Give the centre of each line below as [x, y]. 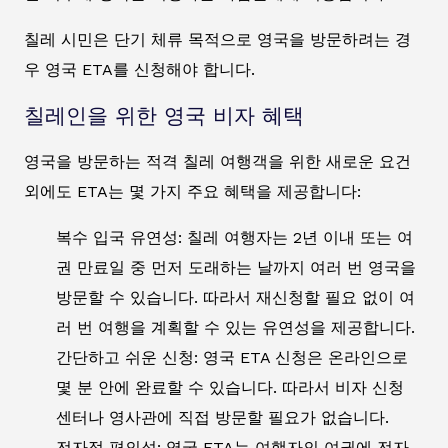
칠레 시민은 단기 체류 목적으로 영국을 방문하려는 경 [217, 39]
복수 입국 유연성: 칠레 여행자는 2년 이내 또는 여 [234, 237]
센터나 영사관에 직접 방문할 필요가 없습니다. [222, 417]
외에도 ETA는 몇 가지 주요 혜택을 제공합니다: [192, 191]
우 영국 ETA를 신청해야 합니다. [139, 69]
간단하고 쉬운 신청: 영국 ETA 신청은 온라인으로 [232, 357]
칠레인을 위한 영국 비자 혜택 [164, 115]
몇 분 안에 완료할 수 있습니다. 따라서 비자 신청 [230, 387]
